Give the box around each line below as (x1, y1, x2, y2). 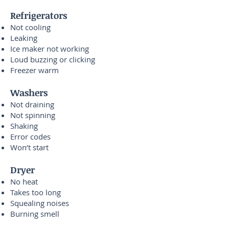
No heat (10, 176, 38, 187)
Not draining (10, 99, 54, 109)
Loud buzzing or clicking (10, 54, 95, 64)
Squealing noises (10, 198, 69, 208)
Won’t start (10, 142, 49, 152)
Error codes (10, 131, 51, 142)
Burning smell (10, 209, 59, 219)
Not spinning (10, 110, 55, 120)
